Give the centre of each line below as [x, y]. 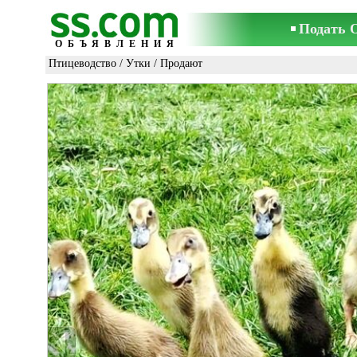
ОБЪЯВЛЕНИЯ [117, 44]
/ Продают [177, 63]
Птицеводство [82, 63]
